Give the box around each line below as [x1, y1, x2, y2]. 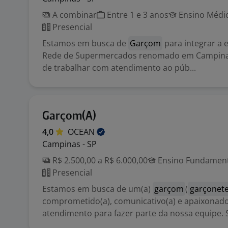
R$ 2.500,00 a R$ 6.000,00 [50, 155, 148, 166]
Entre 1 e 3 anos [105, 9, 168, 20]
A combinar [50, 9, 97, 20]
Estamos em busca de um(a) [42, 183, 153, 194]
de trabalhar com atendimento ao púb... [42, 62, 196, 73]
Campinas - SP [42, 138, 97, 150]
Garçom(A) [42, 110, 96, 122]
